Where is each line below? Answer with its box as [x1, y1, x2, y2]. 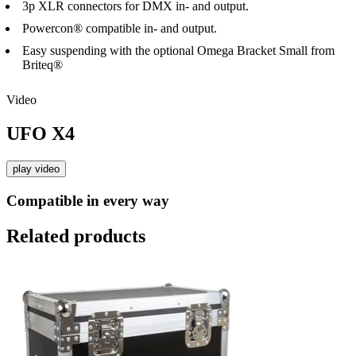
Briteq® [22, 58, 63, 72]
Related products [6, 225, 145, 246]
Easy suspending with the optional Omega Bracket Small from [22, 44, 335, 58]
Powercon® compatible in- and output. [22, 21, 217, 36]
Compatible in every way [6, 192, 169, 209]
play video [13, 163, 60, 176]
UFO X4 [6, 123, 75, 145]
